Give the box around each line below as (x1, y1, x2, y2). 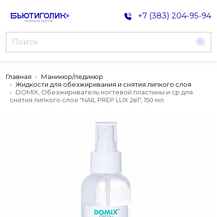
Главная (6, 73, 31, 80)
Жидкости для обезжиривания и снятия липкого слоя (15, 80, 191, 88)
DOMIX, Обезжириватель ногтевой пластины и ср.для (15, 88, 193, 96)
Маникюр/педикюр (41, 73, 103, 80)
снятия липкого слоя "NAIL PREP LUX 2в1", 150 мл (10, 96, 164, 104)
